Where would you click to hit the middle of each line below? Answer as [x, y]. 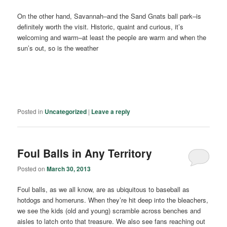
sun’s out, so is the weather [58, 48]
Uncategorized [66, 111]
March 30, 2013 [69, 169]
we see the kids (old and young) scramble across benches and [109, 211]
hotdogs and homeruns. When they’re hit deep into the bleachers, [113, 200]
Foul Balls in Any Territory [85, 153]
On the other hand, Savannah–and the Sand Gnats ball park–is [109, 16]
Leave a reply [111, 111]
